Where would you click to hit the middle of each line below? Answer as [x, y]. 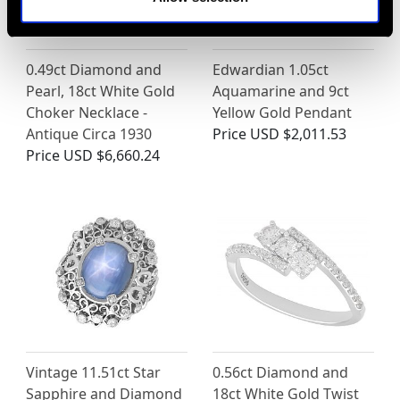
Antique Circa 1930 [89, 134]
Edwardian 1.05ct [271, 70]
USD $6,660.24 [112, 156]
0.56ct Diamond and [280, 373]
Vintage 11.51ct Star [93, 373]
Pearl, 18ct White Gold [100, 92]
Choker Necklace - [87, 113]
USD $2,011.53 [298, 134]
